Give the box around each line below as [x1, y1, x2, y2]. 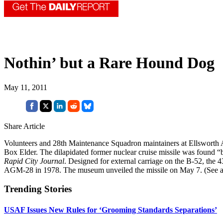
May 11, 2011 [4, 83, 47, 92]
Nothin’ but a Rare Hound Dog [4, 54, 215, 72]
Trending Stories [4, 184, 72, 195]
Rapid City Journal [4, 156, 64, 165]
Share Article [4, 121, 45, 130]
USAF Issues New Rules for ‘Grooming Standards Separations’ [4, 205, 217, 214]
